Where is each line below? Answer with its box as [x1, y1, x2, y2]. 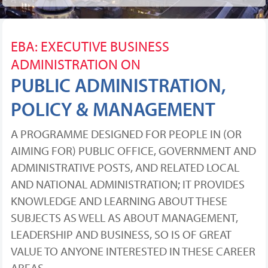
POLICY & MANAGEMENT [10, 97, 215, 121]
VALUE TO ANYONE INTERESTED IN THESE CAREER [10, 243, 255, 259]
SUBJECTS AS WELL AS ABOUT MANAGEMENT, [10, 210, 238, 226]
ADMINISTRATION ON [10, 55, 141, 74]
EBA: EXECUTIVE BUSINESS [10, 37, 169, 56]
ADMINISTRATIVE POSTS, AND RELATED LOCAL [10, 160, 239, 175]
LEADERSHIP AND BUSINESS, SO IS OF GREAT [10, 227, 232, 242]
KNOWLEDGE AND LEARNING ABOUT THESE [10, 193, 227, 209]
